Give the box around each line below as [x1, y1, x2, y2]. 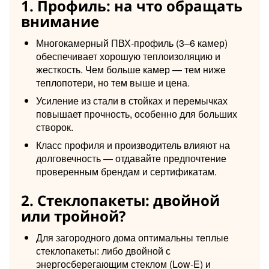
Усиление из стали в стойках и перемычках [36, 93, 228, 107]
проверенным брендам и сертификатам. [36, 164, 217, 178]
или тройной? [21, 205, 125, 226]
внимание [21, 11, 99, 31]
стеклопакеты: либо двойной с [36, 243, 171, 258]
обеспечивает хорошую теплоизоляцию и [36, 49, 220, 63]
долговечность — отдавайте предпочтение [36, 151, 226, 165]
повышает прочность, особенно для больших [36, 106, 237, 121]
